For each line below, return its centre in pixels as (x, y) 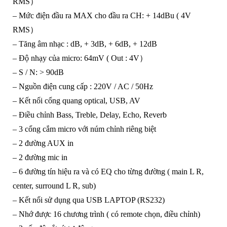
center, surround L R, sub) (54, 186)
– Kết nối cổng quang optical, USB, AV (76, 101)
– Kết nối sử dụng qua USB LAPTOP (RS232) (88, 200)
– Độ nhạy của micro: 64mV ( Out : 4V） (80, 58)
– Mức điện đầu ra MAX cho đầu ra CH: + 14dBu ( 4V (102, 16)
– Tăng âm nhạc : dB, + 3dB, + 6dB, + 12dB (85, 44)
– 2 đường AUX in (43, 143)
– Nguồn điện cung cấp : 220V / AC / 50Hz (83, 87)
